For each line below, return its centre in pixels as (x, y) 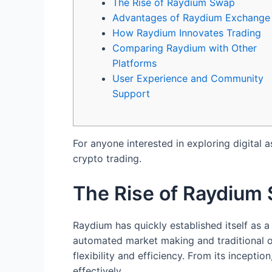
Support (131, 93)
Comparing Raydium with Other (185, 48)
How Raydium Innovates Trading (187, 32)
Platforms (134, 63)
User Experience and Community (188, 78)
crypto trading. (107, 158)
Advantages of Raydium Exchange (191, 17)
